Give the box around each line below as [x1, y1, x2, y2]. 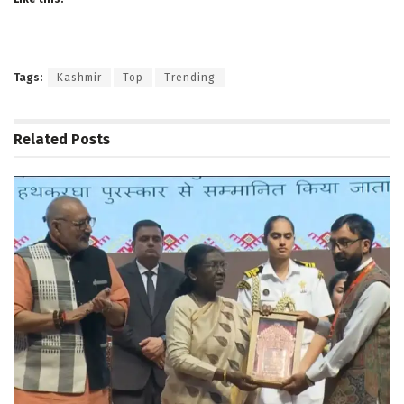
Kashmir [57, 70, 102, 84]
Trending [164, 70, 216, 84]
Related [14, 130, 68, 148]
